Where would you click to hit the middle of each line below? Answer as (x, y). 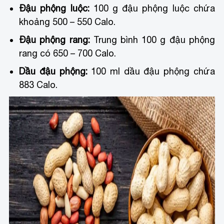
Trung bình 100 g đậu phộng (152, 39)
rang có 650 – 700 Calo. (68, 53)
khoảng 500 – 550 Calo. (67, 21)
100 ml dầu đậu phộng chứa (151, 71)
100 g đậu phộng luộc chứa (152, 8)
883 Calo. (38, 84)
